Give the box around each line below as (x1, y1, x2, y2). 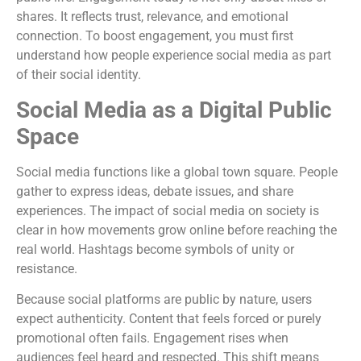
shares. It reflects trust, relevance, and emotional (16, 9, 288, 25)
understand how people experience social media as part (16, 48, 331, 64)
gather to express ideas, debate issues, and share (16, 183, 293, 199)
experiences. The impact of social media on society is (16, 202, 319, 218)
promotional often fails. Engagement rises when (16, 330, 288, 346)
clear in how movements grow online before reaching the (16, 222, 337, 238)
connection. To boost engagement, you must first (16, 28, 293, 44)
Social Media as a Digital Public (16, 96, 332, 123)
